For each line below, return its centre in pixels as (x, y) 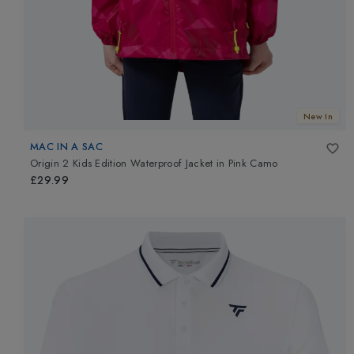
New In (318, 117)
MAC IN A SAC (66, 146)
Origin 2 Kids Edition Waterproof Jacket (122, 164)
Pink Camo (253, 164)
